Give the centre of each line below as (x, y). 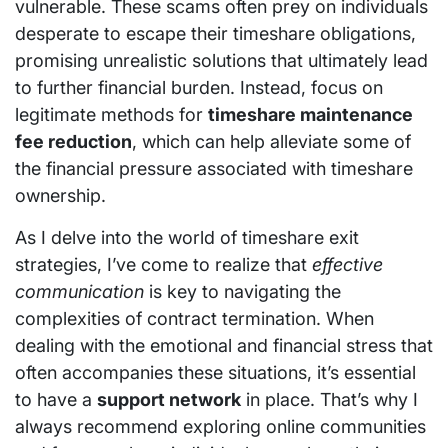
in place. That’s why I (329, 399)
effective (347, 264)
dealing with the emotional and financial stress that (224, 345)
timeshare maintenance (310, 114)
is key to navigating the (242, 291)
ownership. (60, 195)
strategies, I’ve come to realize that (163, 264)
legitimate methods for (111, 114)
